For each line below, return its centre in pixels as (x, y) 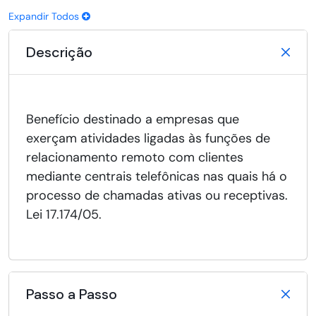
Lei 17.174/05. (64, 215)
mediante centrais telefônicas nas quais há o (157, 177)
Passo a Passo (72, 294)
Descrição (59, 53)
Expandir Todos (45, 17)
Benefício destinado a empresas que (133, 120)
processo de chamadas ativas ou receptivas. (157, 196)
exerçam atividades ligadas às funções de (148, 139)
